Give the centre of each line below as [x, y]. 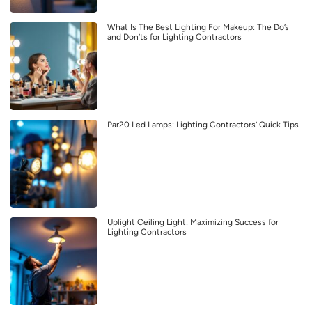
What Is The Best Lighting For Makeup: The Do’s [198, 27]
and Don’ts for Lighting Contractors [174, 37]
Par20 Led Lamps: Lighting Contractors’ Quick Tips [203, 124]
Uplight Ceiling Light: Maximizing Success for [193, 222]
